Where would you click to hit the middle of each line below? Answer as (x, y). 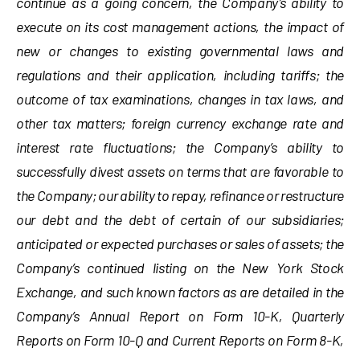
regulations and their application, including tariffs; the (180, 75)
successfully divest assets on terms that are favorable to (180, 171)
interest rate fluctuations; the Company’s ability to (180, 147)
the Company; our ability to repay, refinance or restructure (180, 195)
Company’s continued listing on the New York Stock (180, 268)
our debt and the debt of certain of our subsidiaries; (180, 219)
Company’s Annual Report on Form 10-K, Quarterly (180, 316)
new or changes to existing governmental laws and (180, 51)
